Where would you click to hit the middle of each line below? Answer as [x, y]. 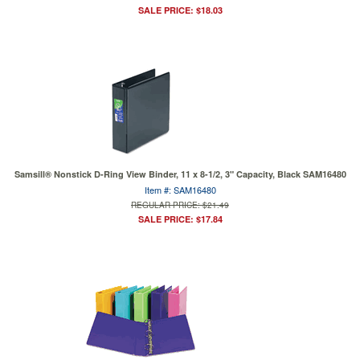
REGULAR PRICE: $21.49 [180, 205]
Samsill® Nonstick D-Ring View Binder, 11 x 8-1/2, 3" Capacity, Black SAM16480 [180, 174]
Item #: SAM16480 [180, 190]
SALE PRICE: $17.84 [180, 219]
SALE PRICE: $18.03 [180, 10]
